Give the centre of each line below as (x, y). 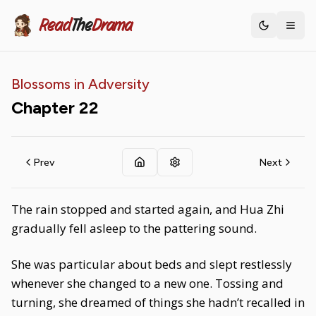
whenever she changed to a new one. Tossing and (147, 283)
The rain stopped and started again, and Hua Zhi (148, 209)
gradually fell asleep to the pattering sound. (134, 228)
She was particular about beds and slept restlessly (152, 264)
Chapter (45, 108)
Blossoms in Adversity (80, 84)
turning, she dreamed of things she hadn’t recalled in (158, 302)
